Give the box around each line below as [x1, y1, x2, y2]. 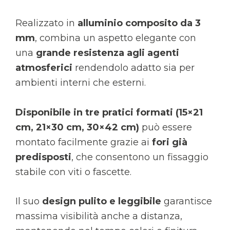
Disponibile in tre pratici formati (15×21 [15, 106, 203, 118]
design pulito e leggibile [42, 196, 161, 207]
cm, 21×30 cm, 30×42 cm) [15, 121, 139, 133]
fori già [152, 136, 187, 148]
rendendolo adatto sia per [72, 62, 195, 73]
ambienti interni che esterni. [15, 76, 146, 88]
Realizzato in [15, 17, 78, 29]
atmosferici [15, 62, 72, 73]
